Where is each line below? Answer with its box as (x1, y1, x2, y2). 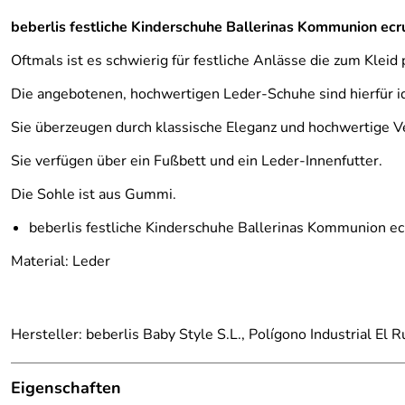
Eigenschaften (11, 377, 121, 399)
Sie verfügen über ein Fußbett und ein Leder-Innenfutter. (11, 151, 382, 171)
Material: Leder (11, 251, 110, 271)
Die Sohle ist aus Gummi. (11, 184, 176, 204)
